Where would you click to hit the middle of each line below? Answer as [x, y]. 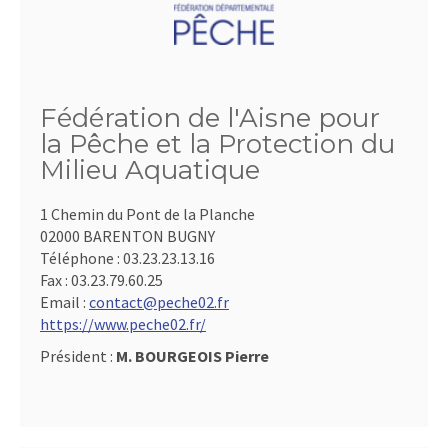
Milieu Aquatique [150, 170]
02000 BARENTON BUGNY [127, 236]
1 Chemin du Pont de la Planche [147, 214]
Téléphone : [81, 258]
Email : [64, 302]
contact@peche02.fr [159, 302]
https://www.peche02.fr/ [123, 324]
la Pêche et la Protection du [217, 144]
